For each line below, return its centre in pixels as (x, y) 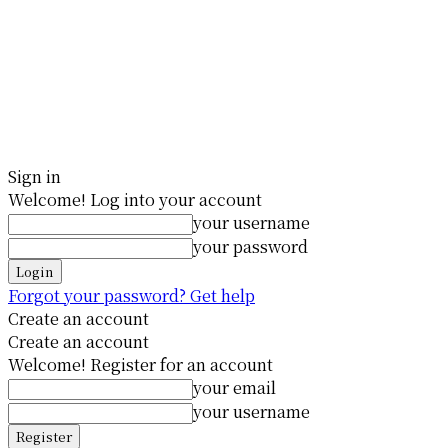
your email (234, 387)
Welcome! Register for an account (140, 364)
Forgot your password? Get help (131, 295)
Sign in (34, 176)
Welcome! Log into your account (135, 199)
